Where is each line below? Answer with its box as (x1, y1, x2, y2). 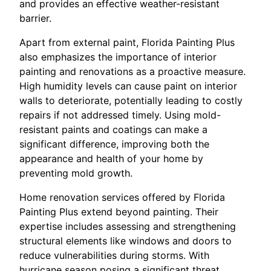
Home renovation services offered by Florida (19, 191, 225, 203)
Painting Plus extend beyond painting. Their (19, 205, 218, 218)
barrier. (19, 11, 51, 24)
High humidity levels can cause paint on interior (19, 79, 237, 92)
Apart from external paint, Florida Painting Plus (19, 36, 235, 48)
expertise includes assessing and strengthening (19, 220, 236, 232)
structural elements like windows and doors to (19, 234, 232, 247)
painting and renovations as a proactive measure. (19, 65, 246, 77)
